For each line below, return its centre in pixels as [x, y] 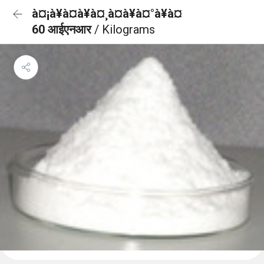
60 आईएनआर [63, 29]
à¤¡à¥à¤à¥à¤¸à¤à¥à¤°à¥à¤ [107, 14]
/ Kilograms [125, 29]
